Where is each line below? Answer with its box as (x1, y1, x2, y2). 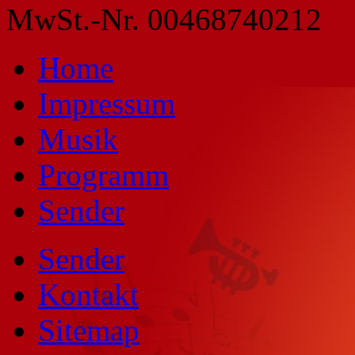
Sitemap (38, 312, 139, 347)
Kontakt (38, 277, 139, 311)
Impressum (38, 86, 175, 120)
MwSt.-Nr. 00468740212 (6, 2, 322, 36)
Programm (38, 157, 169, 192)
